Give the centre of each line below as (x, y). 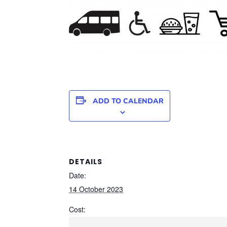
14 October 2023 (96, 189)
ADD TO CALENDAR (128, 101)
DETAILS (86, 161)
